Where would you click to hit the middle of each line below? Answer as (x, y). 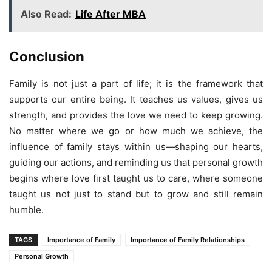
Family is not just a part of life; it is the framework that (136, 84)
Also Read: (46, 14)
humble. (26, 210)
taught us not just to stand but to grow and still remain (136, 194)
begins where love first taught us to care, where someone (136, 178)
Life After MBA (110, 14)
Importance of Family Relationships (188, 240)
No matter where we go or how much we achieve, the (136, 131)
